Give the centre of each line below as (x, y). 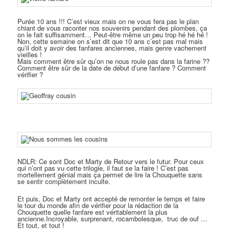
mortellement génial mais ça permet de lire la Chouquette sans (110, 175)
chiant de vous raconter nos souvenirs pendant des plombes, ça (112, 28)
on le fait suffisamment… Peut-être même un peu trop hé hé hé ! (113, 34)
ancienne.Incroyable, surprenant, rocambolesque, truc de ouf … (113, 219)
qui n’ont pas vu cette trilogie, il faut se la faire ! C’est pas (103, 168)
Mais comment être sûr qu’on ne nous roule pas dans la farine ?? (114, 61)
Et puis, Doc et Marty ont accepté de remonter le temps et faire (111, 199)
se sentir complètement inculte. (64, 181)
